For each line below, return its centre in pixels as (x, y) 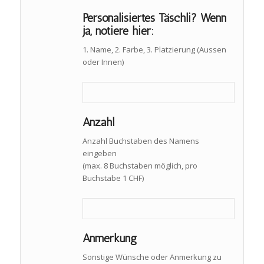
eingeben (99, 153)
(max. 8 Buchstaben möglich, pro (140, 165)
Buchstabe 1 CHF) (113, 178)
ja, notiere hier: (118, 30)
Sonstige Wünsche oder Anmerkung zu (152, 257)
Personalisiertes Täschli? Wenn (154, 17)
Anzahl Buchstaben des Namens (141, 141)
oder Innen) (103, 62)
